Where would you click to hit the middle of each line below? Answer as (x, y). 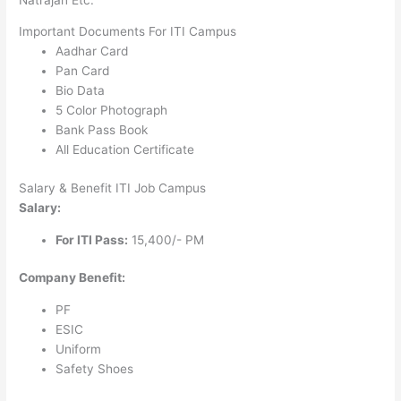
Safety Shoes (95, 368)
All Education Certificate (125, 150)
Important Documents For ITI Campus (128, 32)
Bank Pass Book (102, 130)
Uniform (79, 349)
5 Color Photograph (112, 111)
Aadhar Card (92, 51)
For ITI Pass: (92, 239)
